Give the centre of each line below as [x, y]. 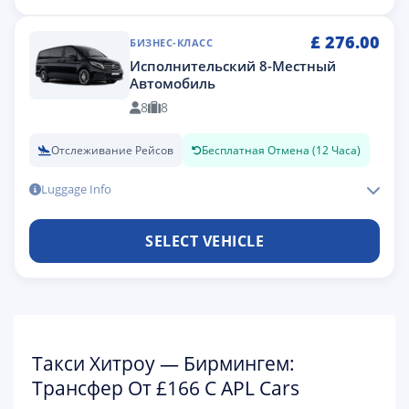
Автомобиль [173, 83]
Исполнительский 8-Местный [233, 66]
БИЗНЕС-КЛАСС [171, 42]
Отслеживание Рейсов [112, 150]
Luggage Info [76, 189]
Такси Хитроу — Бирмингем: [163, 363]
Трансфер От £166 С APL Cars [166, 388]
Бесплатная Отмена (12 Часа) [281, 150]
